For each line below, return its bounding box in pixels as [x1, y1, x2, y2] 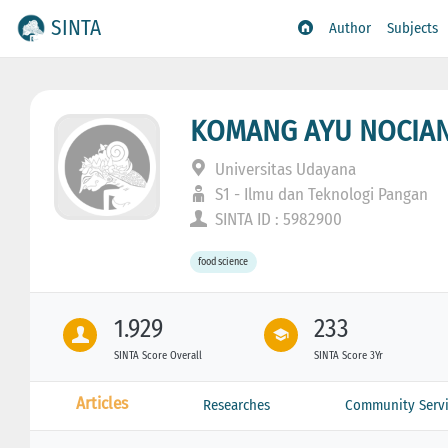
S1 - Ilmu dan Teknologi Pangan [211, 183, 429, 205]
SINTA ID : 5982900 [211, 208, 343, 230]
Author [329, 19, 372, 38]
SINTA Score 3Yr [314, 348, 384, 362]
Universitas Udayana [211, 158, 357, 180]
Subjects [387, 19, 439, 38]
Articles [75, 392, 128, 414]
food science [198, 255, 249, 269]
